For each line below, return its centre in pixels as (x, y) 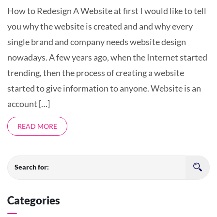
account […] (29, 104)
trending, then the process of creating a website (96, 73)
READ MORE (37, 126)
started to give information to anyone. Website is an (104, 88)
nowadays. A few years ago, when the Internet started (107, 57)
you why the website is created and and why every (100, 26)
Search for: (32, 167)
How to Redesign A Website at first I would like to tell (107, 11)
